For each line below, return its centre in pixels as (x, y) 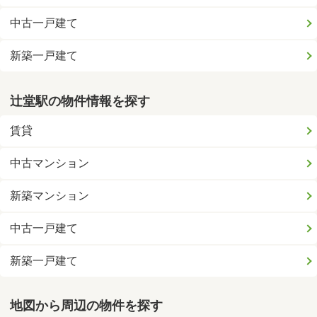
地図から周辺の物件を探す (87, 306)
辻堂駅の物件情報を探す (80, 101)
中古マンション (50, 163)
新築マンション (50, 195)
